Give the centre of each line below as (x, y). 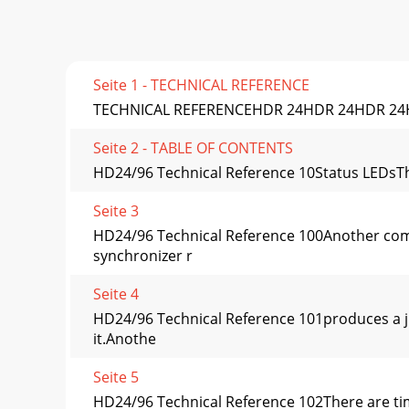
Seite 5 (116, 378)
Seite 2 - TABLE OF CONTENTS (193, 148)
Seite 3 (116, 211)
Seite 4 (116, 294)
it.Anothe (125, 339)
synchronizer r (143, 256)
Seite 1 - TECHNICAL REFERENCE (201, 85)
